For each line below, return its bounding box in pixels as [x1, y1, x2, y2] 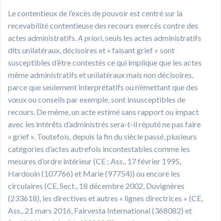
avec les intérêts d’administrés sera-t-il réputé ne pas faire [8, 119, 201, 129]
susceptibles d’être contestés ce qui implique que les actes [8, 57, 202, 67]
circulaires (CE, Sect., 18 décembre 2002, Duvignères [8, 181, 184, 190]
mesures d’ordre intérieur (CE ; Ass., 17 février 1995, [8, 156, 181, 166]
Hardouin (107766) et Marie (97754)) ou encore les [8, 168, 180, 178]
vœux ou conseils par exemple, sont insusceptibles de [8, 94, 185, 104]
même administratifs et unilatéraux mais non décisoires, [8, 70, 193, 79]
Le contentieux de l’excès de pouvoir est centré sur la [8, 8, 183, 18]
